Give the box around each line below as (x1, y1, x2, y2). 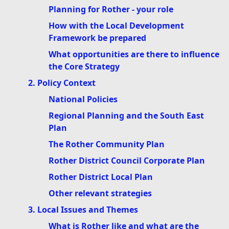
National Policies (49, 94, 118, 105)
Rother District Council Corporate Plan (49, 155, 205, 167)
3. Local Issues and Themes (28, 204, 138, 216)
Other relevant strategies (49, 188, 152, 199)
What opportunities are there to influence (49, 49, 219, 60)
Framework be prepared (49, 32, 146, 44)
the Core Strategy (49, 61, 120, 73)
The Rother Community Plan (49, 139, 165, 150)
